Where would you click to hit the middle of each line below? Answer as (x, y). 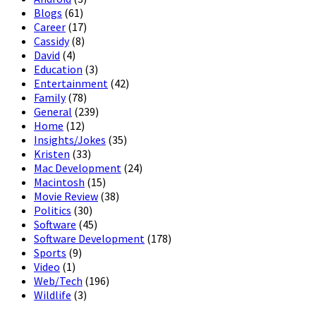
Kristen (52, 154)
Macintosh (59, 182)
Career (50, 27)
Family (50, 98)
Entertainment (71, 84)
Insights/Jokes (70, 140)
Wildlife (53, 295)
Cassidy (51, 41)
